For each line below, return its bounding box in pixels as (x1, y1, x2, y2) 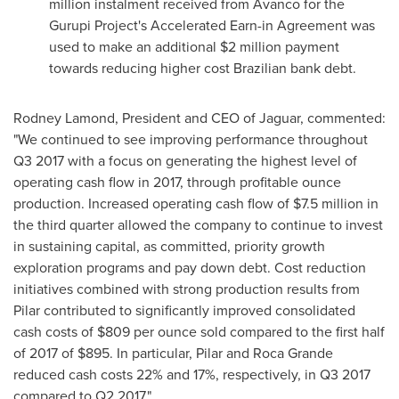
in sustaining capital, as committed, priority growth (13, 236, 325, 256)
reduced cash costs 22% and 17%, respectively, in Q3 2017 (13, 364, 370, 385)
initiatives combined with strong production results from (13, 279, 360, 299)
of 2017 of (13, 343, 77, 363)
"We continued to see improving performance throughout (13, 129, 368, 150)
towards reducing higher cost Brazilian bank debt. (49, 58, 356, 78)
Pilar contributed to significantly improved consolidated (13, 300, 355, 321)
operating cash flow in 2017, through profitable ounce (13, 172, 341, 192)
